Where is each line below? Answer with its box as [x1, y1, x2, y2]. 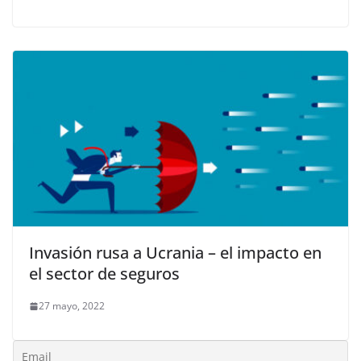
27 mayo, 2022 [39, 299, 105, 313]
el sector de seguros [29, 263, 180, 285]
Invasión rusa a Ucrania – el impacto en [29, 242, 322, 264]
